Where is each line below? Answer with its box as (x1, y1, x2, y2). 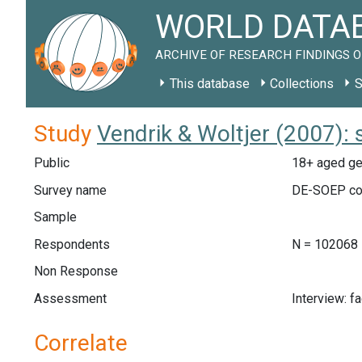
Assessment (34, 290, 107, 306)
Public (34, 155, 69, 170)
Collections (270, 76, 335, 91)
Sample (34, 209, 77, 225)
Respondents (34, 236, 110, 252)
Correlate (34, 329, 128, 356)
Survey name (34, 182, 107, 198)
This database (169, 76, 250, 91)
